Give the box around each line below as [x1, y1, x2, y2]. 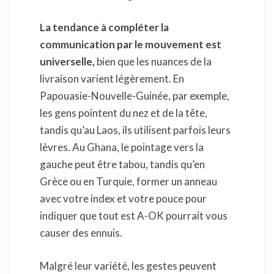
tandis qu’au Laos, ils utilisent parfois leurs [40, 124, 231, 137]
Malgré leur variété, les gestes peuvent [40, 259, 217, 272]
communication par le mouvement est [40, 38, 221, 51]
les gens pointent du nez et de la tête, [40, 106, 207, 120]
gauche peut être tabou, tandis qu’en [40, 158, 205, 171]
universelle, [40, 55, 95, 68]
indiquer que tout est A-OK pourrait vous [40, 209, 228, 223]
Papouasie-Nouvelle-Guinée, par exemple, [40, 89, 229, 103]
